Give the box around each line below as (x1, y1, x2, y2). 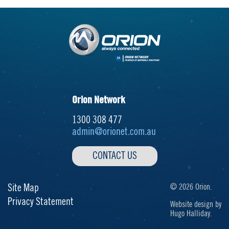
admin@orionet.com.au (72, 127, 156, 138)
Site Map (8, 183, 39, 194)
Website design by (170, 200, 221, 209)
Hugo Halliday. (170, 210, 212, 218)
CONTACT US (92, 151, 137, 162)
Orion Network (72, 95, 125, 106)
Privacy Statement (8, 197, 74, 208)
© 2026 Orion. (170, 183, 212, 192)
